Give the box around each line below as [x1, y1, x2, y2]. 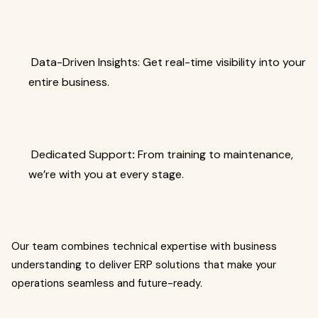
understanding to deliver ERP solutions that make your [11, 258, 276, 272]
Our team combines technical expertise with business [11, 239, 277, 253]
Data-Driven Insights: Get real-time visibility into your [28, 55, 306, 70]
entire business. [28, 75, 109, 89]
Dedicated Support [28, 147, 132, 162]
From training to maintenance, [135, 147, 293, 162]
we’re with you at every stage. [28, 167, 184, 182]
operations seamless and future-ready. [11, 276, 202, 290]
